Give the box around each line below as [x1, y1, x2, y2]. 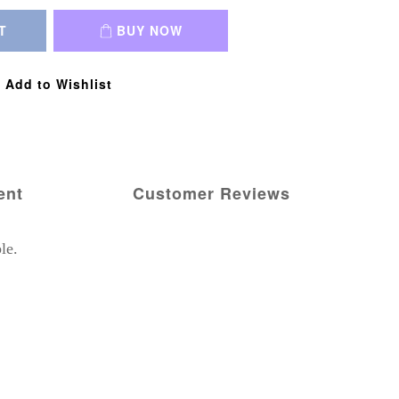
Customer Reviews [132, 182, 290, 206]
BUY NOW [116, 21, 183, 40]
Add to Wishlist [4, 75, 112, 94]
